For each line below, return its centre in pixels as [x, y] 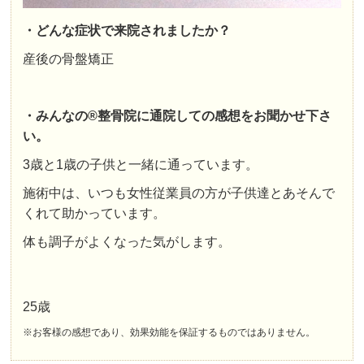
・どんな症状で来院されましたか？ [127, 31]
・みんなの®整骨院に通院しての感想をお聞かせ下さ [178, 116]
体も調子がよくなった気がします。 [127, 242]
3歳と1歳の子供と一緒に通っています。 [141, 165]
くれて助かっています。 [95, 214]
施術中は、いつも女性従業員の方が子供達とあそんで [179, 193]
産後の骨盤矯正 [69, 59]
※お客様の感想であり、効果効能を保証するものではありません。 [169, 333]
